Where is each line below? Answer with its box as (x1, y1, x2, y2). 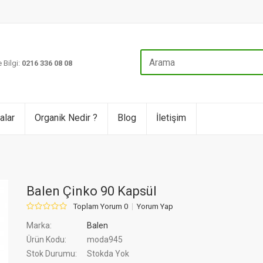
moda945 (85, 235, 123, 244)
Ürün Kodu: (26, 235, 67, 244)
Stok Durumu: (26, 249, 77, 258)
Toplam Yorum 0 (73, 202, 129, 211)
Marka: (26, 221, 52, 230)
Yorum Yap (137, 202, 174, 211)
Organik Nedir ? (35, 112, 97, 123)
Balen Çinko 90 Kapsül (26, 184, 157, 198)
